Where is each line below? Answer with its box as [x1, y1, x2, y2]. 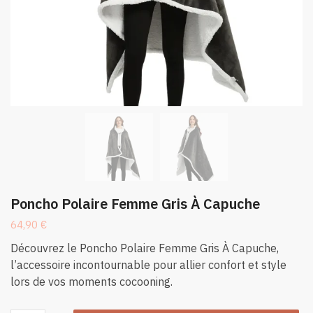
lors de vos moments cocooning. [10, 275, 173, 289]
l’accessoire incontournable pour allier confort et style [10, 258, 286, 272]
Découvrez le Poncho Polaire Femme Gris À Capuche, [10, 241, 279, 256]
